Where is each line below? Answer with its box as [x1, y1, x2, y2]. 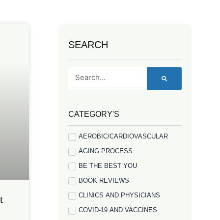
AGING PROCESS [79, 147, 133, 155]
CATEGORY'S [68, 110, 120, 118]
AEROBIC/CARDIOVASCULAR [79, 133, 168, 140]
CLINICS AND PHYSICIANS [79, 192, 161, 199]
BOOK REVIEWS [79, 177, 130, 184]
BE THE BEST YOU [79, 162, 137, 169]
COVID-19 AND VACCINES [79, 206, 158, 214]
